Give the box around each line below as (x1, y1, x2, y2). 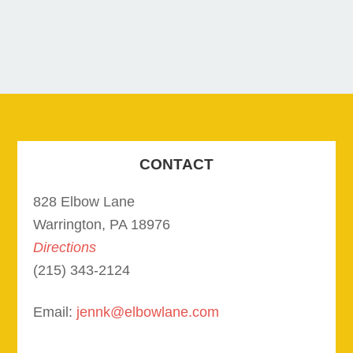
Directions (33, 240, 97, 255)
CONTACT (139, 156, 214, 173)
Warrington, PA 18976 (33, 217, 171, 232)
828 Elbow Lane (33, 194, 136, 210)
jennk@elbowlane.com (76, 304, 220, 320)
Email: (33, 304, 77, 320)
